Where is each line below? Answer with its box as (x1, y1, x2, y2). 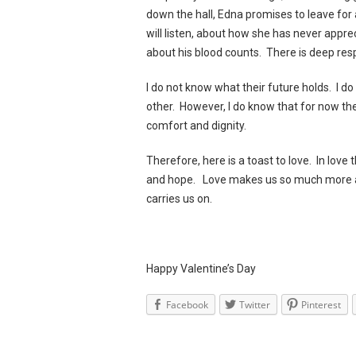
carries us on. (146, 192, 213, 205)
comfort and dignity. (146, 119, 247, 132)
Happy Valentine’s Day (146, 262, 257, 275)
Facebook (166, 298, 209, 311)
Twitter (239, 298, 271, 311)
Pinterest (301, 298, 342, 311)
